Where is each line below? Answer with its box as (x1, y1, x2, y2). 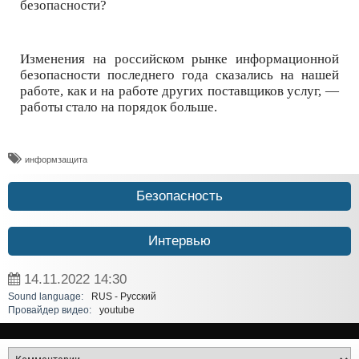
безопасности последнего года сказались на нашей (20, 67, 339, 83)
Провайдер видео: (8, 305, 91, 316)
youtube (99, 305, 135, 316)
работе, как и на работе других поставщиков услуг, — (20, 83, 339, 99)
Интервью (148, 233, 211, 249)
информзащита (25, 155, 87, 165)
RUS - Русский (91, 292, 156, 302)
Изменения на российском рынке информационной (20, 51, 339, 67)
